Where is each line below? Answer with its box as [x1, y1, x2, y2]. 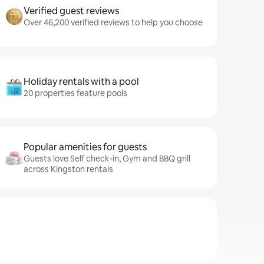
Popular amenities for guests [24, 141, 147, 153]
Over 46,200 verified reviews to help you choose [24, 17, 203, 28]
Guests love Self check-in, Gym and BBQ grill [24, 153, 190, 164]
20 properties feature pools [24, 88, 127, 98]
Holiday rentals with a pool [24, 75, 139, 88]
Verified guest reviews [24, 5, 119, 17]
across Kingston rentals [24, 164, 113, 174]
